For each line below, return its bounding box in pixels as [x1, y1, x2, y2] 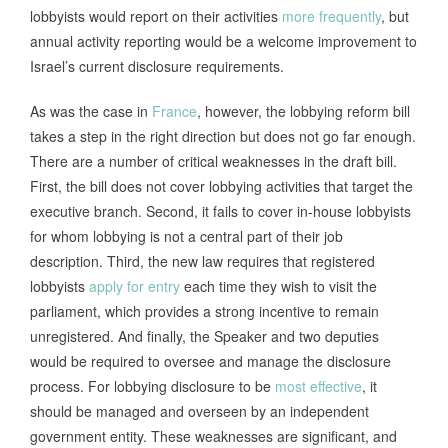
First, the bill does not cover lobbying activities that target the [30, 176, 413, 197]
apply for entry [89, 276, 180, 297]
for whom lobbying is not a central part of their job [30, 226, 343, 247]
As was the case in [30, 101, 152, 122]
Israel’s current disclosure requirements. [30, 56, 284, 77]
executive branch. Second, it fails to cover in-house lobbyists [30, 201, 411, 222]
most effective [275, 376, 362, 397]
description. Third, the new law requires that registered [30, 251, 375, 272]
